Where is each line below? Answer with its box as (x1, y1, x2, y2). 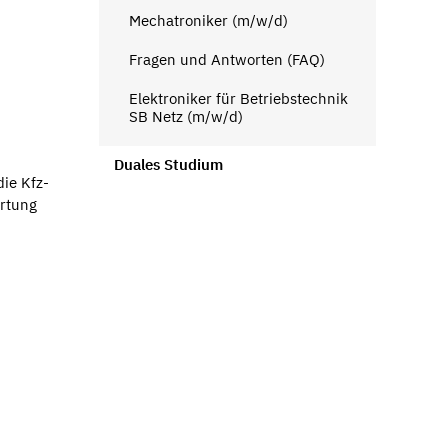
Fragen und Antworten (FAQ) (128, 49, 325, 69)
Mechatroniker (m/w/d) (128, 10, 288, 30)
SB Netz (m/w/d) (128, 106, 243, 126)
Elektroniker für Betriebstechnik (128, 88, 348, 108)
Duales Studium (113, 154, 223, 174)
